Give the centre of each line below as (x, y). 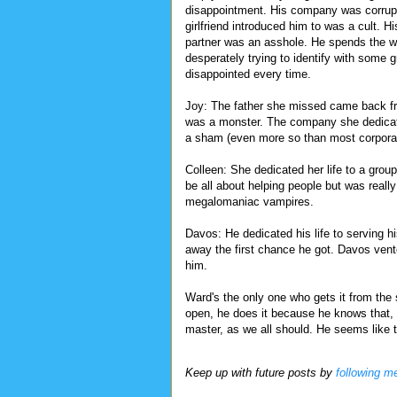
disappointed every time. (248, 74)
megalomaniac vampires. (251, 201)
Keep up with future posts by (261, 372)
